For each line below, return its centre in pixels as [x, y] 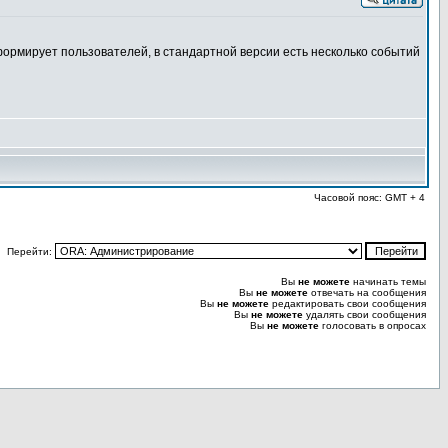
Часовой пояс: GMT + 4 [369, 197]
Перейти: [31, 251]
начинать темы [388, 281]
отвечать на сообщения [367, 292]
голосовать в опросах [372, 325]
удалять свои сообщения [364, 314]
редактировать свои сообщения [347, 303]
